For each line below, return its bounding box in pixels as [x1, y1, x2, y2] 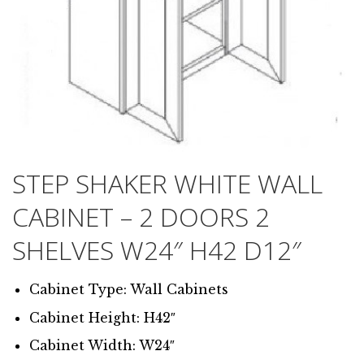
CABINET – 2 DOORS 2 [12, 199, 270, 235]
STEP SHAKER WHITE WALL [12, 166, 323, 201]
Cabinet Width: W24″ [28, 337, 175, 354]
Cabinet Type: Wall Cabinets [28, 281, 228, 298]
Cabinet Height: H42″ [28, 309, 175, 326]
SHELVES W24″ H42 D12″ [12, 232, 301, 268]
